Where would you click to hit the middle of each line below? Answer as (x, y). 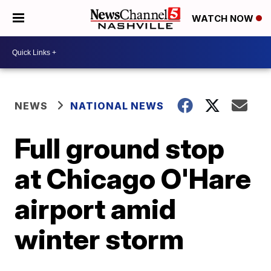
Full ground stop (120, 148)
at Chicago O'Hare (133, 178)
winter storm (100, 239)
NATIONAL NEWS (117, 106)
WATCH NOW (224, 19)
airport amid (96, 209)
